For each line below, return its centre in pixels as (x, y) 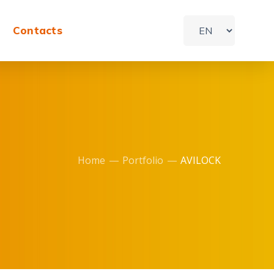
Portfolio (143, 160)
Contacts (38, 30)
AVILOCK (201, 160)
